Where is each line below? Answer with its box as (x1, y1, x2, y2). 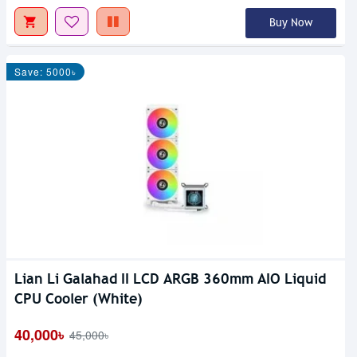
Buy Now (269, 15, 312, 29)
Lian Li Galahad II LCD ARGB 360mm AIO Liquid (14, 269, 326, 288)
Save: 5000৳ (14, 64, 76, 78)
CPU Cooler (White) (14, 288, 143, 308)
